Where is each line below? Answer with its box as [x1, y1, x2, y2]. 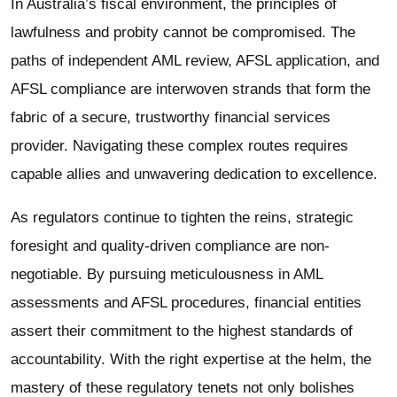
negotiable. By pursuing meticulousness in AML [11, 265, 323, 283]
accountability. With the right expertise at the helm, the [11, 350, 371, 368]
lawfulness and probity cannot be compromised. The [11, 23, 355, 41]
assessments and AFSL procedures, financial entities [11, 293, 362, 311]
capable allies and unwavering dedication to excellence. [11, 165, 378, 183]
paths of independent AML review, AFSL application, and [11, 51, 379, 69]
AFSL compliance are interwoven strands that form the [11, 80, 370, 97]
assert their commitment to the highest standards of [11, 322, 353, 339]
